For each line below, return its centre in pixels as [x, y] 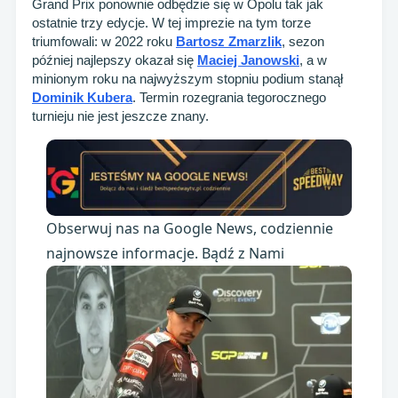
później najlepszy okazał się [115, 60]
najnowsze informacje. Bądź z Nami [165, 254]
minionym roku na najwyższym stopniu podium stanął [187, 79]
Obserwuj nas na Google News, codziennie [190, 229]
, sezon [303, 42]
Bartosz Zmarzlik [229, 42]
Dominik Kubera [82, 98]
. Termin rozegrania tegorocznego [229, 98]
